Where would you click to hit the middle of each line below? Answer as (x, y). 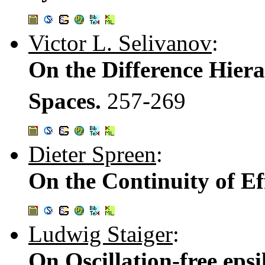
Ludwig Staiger (101, 234)
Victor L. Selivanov (120, 43)
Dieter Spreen (92, 154)
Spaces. (68, 101)
